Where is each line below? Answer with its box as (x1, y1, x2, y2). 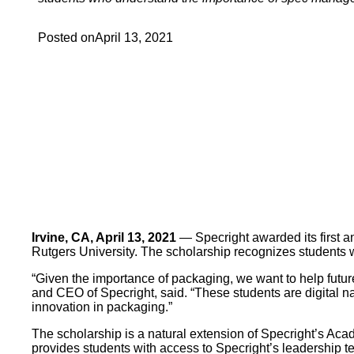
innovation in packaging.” (32, 300, 172, 314)
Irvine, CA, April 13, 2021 (32, 231, 176, 245)
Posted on (38, 31, 95, 45)
